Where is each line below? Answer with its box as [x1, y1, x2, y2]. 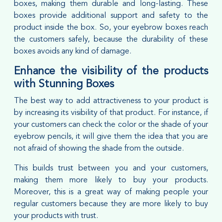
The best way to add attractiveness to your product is [14, 97, 208, 105]
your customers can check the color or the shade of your [14, 120, 208, 129]
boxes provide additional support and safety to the [14, 11, 208, 20]
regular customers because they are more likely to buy [14, 200, 208, 208]
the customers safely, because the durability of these [14, 35, 208, 44]
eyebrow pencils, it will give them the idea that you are [14, 132, 208, 141]
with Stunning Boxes [14, 79, 114, 90]
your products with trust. [14, 212, 98, 220]
